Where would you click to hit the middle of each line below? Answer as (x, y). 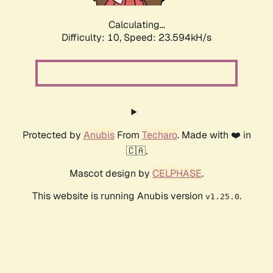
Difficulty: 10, (93, 38)
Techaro (159, 135)
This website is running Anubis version (119, 196)
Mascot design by (111, 174)
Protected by (53, 135)
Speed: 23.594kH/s (168, 38)
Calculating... (136, 25)
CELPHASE (177, 174)
